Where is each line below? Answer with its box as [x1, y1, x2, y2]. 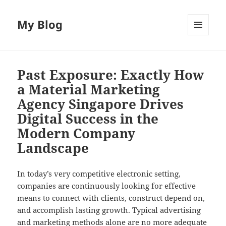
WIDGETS [188, 52, 216, 61]
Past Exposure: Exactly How [17, 66, 204, 84]
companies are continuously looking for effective [17, 181, 196, 191]
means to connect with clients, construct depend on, [17, 193, 205, 203]
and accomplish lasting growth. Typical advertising [17, 205, 201, 215]
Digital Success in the [17, 109, 159, 128]
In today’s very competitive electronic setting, [17, 168, 181, 179]
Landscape [17, 139, 89, 157]
